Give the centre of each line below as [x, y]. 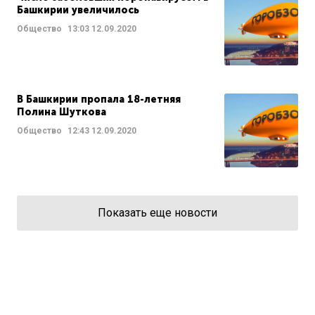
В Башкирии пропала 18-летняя [99, 100]
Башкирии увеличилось [78, 11]
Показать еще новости [157, 213]
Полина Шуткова [62, 112]
